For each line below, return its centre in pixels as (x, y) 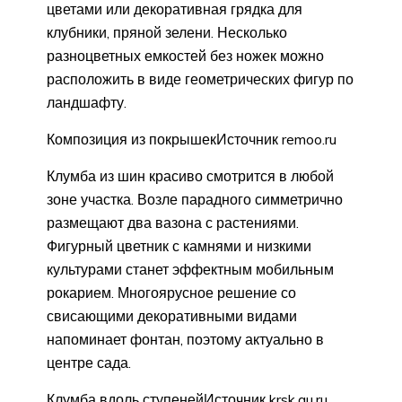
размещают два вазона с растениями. (173, 223)
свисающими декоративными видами (172, 316)
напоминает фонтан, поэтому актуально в (185, 340)
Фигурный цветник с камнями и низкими (179, 246)
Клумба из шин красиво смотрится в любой (190, 176)
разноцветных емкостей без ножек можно (185, 56)
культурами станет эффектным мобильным (190, 270)
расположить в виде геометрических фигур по (200, 79)
